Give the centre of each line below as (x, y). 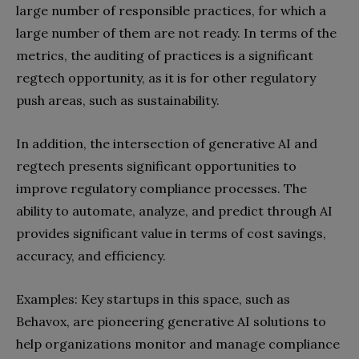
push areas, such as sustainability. (118, 100)
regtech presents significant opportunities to (156, 166)
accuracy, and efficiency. (91, 256)
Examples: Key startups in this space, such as (153, 299)
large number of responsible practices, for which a (171, 10)
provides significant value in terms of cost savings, (171, 233)
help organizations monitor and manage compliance (178, 344)
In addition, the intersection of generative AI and (167, 143)
